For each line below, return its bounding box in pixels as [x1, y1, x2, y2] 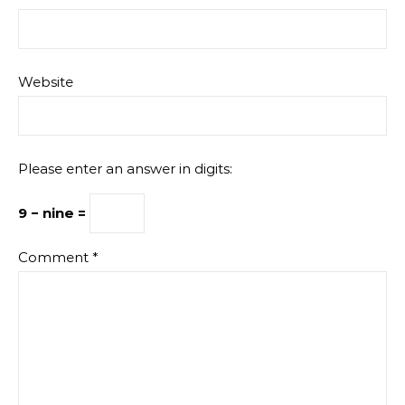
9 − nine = [18, 203, 89, 221]
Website [18, 72, 73, 90]
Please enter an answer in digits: [18, 159, 232, 177]
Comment [18, 248, 92, 266]
